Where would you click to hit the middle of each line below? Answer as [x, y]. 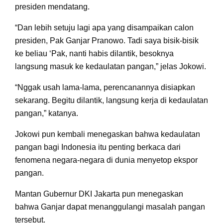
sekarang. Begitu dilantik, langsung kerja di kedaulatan [111, 100]
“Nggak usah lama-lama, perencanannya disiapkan [105, 87]
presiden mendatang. [52, 6]
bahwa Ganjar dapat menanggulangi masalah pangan [110, 207]
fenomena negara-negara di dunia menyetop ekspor [106, 160]
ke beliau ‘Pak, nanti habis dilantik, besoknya [94, 53]
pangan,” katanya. [47, 113]
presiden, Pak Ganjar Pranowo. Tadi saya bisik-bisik [107, 40]
